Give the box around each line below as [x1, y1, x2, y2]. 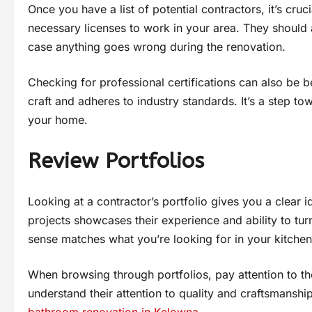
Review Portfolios [28, 148, 204, 174]
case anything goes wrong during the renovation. [28, 40, 286, 54]
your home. [28, 113, 88, 127]
